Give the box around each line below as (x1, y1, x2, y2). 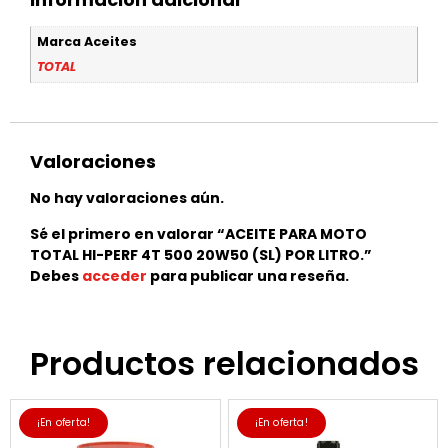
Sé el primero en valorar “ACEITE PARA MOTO (30, 223, 367, 244)
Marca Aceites (37, 33, 138, 51)
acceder (82, 265, 147, 286)
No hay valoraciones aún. (30, 188, 224, 209)
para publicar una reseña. (147, 265, 349, 286)
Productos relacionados (29, 340, 419, 386)
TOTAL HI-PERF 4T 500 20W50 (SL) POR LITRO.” (30, 244, 372, 265)
